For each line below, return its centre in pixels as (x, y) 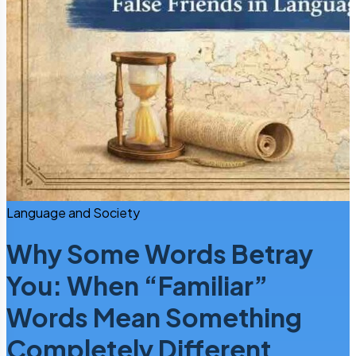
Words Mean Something (154, 317)
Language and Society (73, 213)
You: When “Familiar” (137, 286)
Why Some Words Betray (160, 254)
